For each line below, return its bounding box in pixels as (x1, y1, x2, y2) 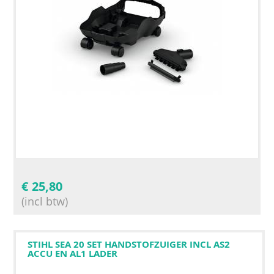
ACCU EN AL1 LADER (28, 246, 117, 259)
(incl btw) (21, 193, 68, 209)
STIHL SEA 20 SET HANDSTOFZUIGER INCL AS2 (28, 237, 230, 250)
